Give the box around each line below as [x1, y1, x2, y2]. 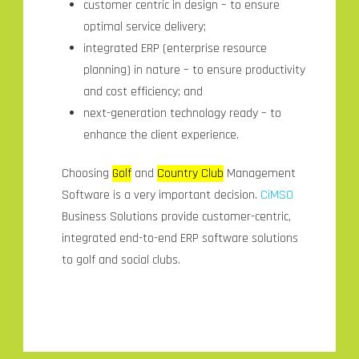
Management [224, 165, 296, 183]
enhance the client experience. [83, 127, 239, 144]
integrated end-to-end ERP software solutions [62, 230, 299, 248]
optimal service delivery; [83, 18, 206, 36]
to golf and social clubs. [62, 252, 181, 269]
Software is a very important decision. [62, 187, 261, 204]
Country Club [157, 165, 224, 183]
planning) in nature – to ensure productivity [83, 62, 305, 79]
